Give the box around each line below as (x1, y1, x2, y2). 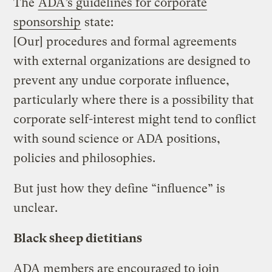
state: (81, 15, 114, 29)
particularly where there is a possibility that (13, 92, 254, 107)
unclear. (13, 200, 58, 215)
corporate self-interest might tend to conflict (13, 112, 257, 126)
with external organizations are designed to (13, 53, 251, 68)
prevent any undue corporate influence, (13, 73, 230, 87)
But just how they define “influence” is (13, 181, 226, 195)
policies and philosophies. (13, 151, 156, 165)
